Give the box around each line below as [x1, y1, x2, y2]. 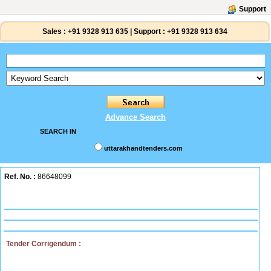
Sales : [42, 27, 66, 36]
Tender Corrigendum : [6, 240, 81, 248]
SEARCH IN [39, 128, 76, 135]
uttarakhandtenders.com [103, 145, 183, 152]
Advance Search [105, 113, 166, 122]
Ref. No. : [4, 172, 36, 181]
